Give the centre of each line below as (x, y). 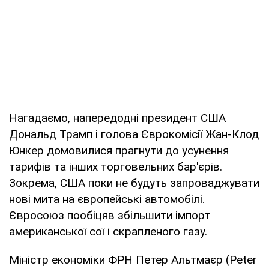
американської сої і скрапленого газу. (108, 231)
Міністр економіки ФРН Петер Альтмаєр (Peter (133, 259)
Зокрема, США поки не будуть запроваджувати (134, 183)
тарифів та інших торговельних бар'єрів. (116, 166)
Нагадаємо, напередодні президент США (117, 118)
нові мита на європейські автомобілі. (107, 199)
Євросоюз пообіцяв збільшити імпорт (110, 215)
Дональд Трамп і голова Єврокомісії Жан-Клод (134, 134)
